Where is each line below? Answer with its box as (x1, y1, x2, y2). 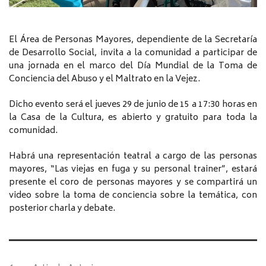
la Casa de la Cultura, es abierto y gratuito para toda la (9, 110, 257, 125)
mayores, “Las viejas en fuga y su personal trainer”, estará (9, 161, 257, 177)
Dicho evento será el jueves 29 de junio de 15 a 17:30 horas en (9, 97, 257, 112)
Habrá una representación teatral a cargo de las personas (9, 148, 257, 164)
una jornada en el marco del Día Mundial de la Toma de (9, 58, 257, 74)
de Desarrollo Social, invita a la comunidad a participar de (9, 45, 257, 61)
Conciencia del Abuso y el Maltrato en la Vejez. (9, 71, 200, 87)
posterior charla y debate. (9, 201, 115, 216)
